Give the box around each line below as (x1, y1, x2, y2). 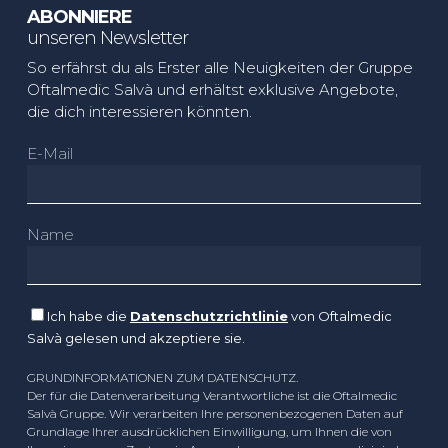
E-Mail (26, 143, 73, 163)
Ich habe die (46, 307, 130, 324)
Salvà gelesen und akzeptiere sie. (26, 329, 245, 346)
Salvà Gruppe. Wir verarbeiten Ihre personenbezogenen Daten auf (26, 405, 403, 421)
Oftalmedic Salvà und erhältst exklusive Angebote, (26, 79, 398, 99)
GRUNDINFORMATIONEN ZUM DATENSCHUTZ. (26, 369, 298, 385)
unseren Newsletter (26, 26, 188, 49)
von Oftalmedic (287, 307, 392, 324)
